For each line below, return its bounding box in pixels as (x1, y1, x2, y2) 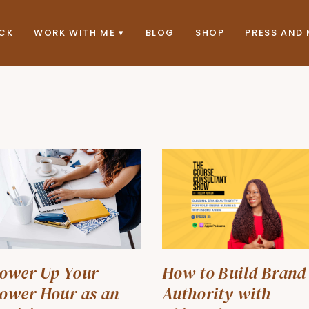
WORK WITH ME (34, 26, 116, 39)
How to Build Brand (161, 261, 306, 285)
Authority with (161, 282, 271, 306)
